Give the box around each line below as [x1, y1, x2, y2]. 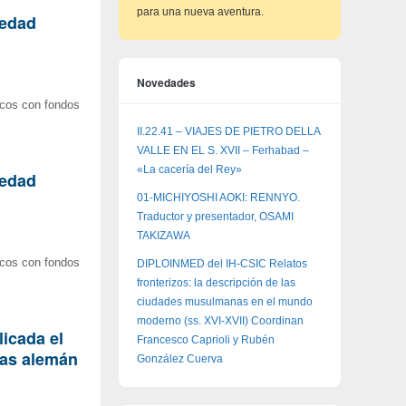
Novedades [137, 74, 196, 91]
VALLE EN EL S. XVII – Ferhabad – [137, 144, 309, 157]
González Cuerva [137, 353, 223, 365]
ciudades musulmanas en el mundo [137, 295, 313, 308]
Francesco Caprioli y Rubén [137, 333, 275, 346]
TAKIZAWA [137, 229, 190, 242]
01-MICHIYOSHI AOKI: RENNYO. [137, 191, 300, 204]
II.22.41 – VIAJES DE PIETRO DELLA [137, 125, 320, 138]
